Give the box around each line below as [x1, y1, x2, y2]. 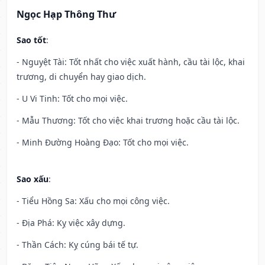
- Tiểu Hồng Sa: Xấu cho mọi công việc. [17, 195, 170, 207]
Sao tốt [17, 34, 46, 46]
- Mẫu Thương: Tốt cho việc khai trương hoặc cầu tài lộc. [17, 115, 240, 127]
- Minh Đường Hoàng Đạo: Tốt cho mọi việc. [17, 137, 189, 148]
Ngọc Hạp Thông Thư [17, 8, 116, 21]
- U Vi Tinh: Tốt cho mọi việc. [17, 93, 128, 105]
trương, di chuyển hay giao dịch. [17, 71, 146, 83]
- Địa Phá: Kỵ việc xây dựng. [17, 217, 125, 229]
